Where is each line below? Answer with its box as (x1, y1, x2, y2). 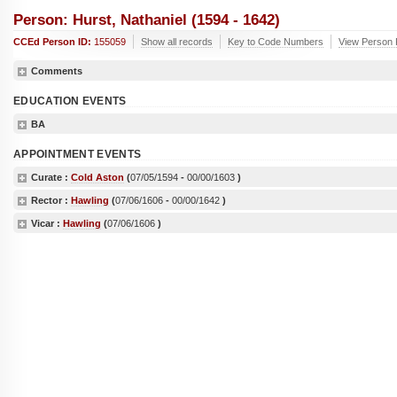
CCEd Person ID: (13, 36, 94, 47)
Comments (31, 66, 82, 76)
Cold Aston (71, 171, 124, 183)
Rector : (31, 194, 71, 206)
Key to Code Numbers (228, 36, 323, 47)
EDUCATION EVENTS (13, 94, 127, 107)
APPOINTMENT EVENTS (13, 147, 142, 160)
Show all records (141, 36, 213, 47)
